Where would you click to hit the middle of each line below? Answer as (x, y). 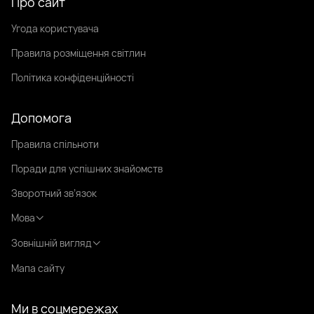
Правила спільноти (55, 144)
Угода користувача (55, 28)
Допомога (41, 117)
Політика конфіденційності (73, 77)
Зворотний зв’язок (54, 193)
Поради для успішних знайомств (87, 168)
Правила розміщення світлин (78, 53)
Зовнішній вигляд (52, 243)
